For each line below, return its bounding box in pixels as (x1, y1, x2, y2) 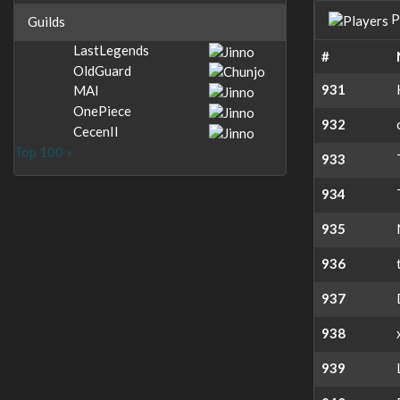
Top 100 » (14, 143, 72, 160)
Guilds (28, 13, 65, 30)
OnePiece (72, 103, 131, 120)
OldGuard (72, 62, 131, 79)
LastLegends (72, 42, 149, 59)
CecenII (72, 122, 119, 139)
